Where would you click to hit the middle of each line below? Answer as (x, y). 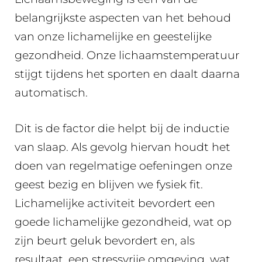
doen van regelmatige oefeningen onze (123, 166)
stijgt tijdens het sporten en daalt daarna (127, 74)
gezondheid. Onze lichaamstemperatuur (127, 56)
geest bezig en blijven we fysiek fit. (109, 184)
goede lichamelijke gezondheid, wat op (123, 222)
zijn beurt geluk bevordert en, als (105, 240)
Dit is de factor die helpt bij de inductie (122, 128)
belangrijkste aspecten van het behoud (123, 18)
